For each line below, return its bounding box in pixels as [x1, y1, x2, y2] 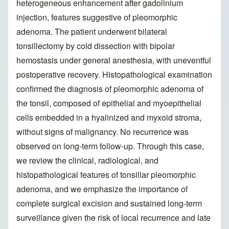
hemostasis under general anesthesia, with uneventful [16, 54, 211, 66]
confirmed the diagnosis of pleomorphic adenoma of [16, 83, 203, 95]
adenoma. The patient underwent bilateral [16, 26, 167, 38]
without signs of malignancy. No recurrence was [16, 126, 189, 138]
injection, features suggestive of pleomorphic [16, 11, 177, 24]
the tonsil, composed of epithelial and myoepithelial [16, 97, 201, 109]
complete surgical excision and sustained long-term [16, 197, 202, 210]
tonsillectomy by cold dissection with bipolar [16, 40, 175, 52]
